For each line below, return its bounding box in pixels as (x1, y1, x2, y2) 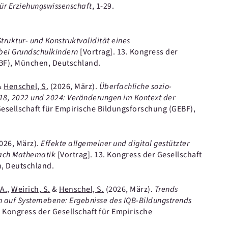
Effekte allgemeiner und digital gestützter (41, 138, 189, 149)
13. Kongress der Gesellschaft (94, 149, 202, 160)
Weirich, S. (11, 184, 50, 195)
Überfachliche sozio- (99, 81, 172, 92)
